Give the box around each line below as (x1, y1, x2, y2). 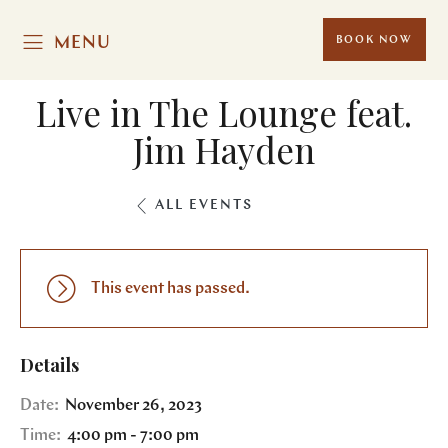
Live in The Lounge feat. (36, 89, 412, 136)
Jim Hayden (133, 126, 315, 173)
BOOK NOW (335, 35, 413, 46)
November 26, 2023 (65, 398, 202, 415)
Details (20, 352, 79, 377)
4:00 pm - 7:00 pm (64, 427, 199, 444)
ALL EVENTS (154, 198, 253, 213)
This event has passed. (91, 280, 250, 297)
